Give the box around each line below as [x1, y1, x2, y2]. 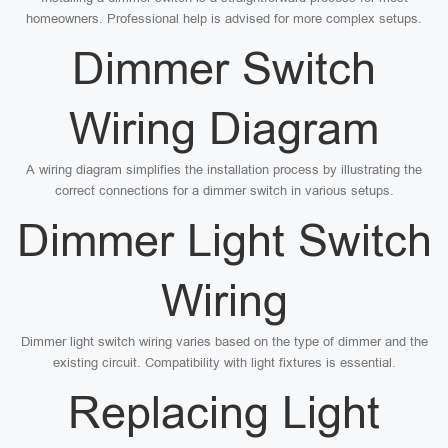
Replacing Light [68, 387, 380, 438]
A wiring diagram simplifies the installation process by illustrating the [26, 162, 422, 177]
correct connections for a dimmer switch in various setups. [54, 183, 394, 198]
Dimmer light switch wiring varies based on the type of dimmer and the [20, 334, 428, 349]
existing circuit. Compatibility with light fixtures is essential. [52, 355, 396, 370]
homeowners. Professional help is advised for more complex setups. [26, 11, 422, 26]
